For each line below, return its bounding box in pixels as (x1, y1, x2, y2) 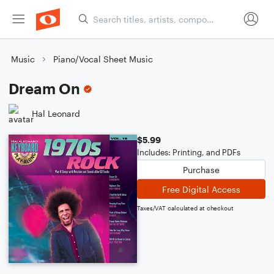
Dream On (9, 80, 80, 97)
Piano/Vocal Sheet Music (53, 54, 153, 64)
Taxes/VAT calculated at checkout (137, 204, 234, 212)
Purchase (183, 164, 220, 175)
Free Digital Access (162, 183, 240, 194)
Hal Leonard (32, 108, 80, 119)
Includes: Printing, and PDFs (137, 147, 240, 157)
